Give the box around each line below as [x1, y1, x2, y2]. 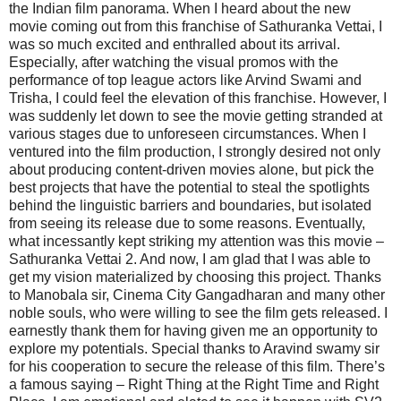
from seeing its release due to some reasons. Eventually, [9, 215, 365, 231]
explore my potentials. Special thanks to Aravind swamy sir [9, 340, 380, 356]
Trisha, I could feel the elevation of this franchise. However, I [9, 90, 387, 106]
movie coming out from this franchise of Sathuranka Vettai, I [9, 18, 382, 34]
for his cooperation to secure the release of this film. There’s [9, 358, 385, 374]
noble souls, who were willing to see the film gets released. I [9, 304, 388, 320]
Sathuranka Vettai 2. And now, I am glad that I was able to [9, 251, 371, 267]
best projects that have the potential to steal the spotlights [9, 179, 370, 195]
